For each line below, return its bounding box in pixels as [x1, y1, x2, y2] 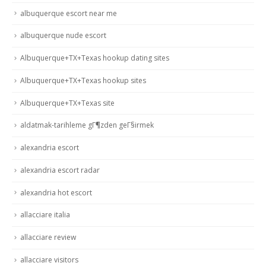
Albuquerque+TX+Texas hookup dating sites [20, 53, 169, 64]
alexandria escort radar [20, 164, 100, 175]
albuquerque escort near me [20, 8, 117, 18]
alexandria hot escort [20, 187, 92, 198]
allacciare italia [20, 210, 70, 220]
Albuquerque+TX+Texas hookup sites [20, 75, 146, 85]
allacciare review [20, 232, 76, 243]
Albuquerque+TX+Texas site [20, 97, 115, 108]
